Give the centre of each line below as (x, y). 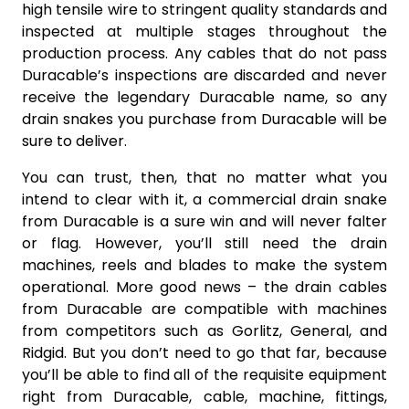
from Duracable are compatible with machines (204, 309)
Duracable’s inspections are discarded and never (204, 75)
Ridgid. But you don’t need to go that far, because (204, 352)
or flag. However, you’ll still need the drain (204, 243)
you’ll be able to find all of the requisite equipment (204, 374)
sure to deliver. (74, 141)
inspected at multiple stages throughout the (204, 31)
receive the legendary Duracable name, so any (204, 97)
